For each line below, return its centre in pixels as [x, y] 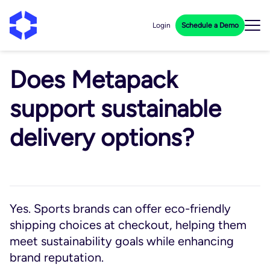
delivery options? [102, 137]
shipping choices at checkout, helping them [128, 225]
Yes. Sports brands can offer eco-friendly [120, 209]
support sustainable [115, 108]
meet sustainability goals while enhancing [122, 241]
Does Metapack [93, 80]
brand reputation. [57, 257]
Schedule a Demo [210, 25]
